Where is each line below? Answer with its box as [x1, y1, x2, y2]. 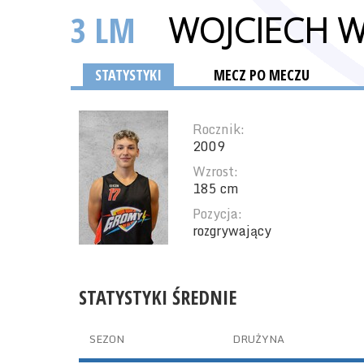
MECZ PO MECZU [214, 65, 310, 84]
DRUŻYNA [232, 330, 284, 348]
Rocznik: [193, 119, 245, 140]
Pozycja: [193, 203, 242, 224]
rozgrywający [193, 220, 271, 241]
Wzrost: [193, 161, 238, 182]
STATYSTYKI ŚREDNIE [79, 284, 236, 310]
